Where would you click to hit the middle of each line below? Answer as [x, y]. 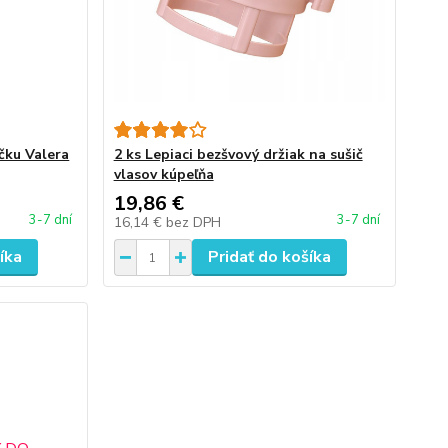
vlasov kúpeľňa [163, 174]
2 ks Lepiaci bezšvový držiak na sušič [238, 154]
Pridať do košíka [269, 257]
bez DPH [193, 222]
